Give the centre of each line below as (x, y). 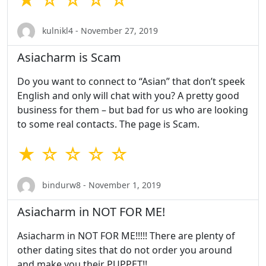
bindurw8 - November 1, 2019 (100, 185)
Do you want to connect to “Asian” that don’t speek (131, 82)
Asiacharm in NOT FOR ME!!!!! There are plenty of (126, 236)
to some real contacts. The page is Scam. (108, 124)
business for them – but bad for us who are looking (133, 110)
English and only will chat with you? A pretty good (128, 96)
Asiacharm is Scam (69, 58)
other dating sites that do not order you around (125, 250)
